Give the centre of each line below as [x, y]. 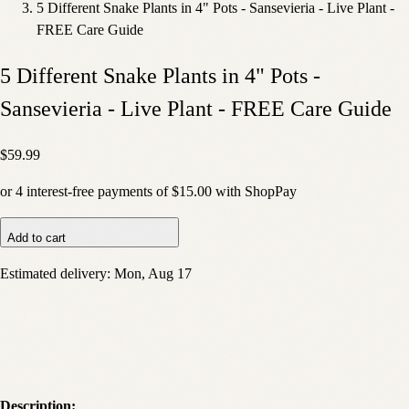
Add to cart [37, 238]
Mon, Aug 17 [153, 274]
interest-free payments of [95, 191]
